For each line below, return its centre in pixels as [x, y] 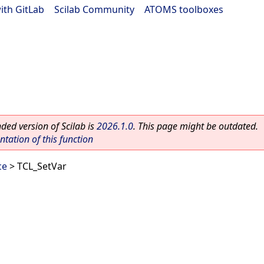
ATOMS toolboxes [184, 9]
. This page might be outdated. [196, 126]
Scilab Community [94, 9]
